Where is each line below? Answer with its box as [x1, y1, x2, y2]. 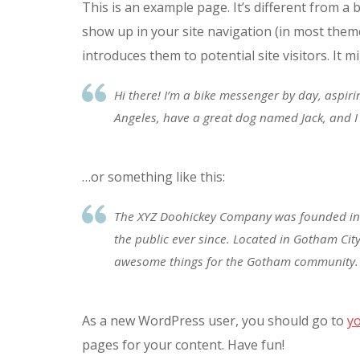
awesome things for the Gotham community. [114, 253, 358, 269]
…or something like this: [82, 168, 225, 186]
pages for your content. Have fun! [82, 336, 284, 354]
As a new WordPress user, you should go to [82, 312, 347, 329]
